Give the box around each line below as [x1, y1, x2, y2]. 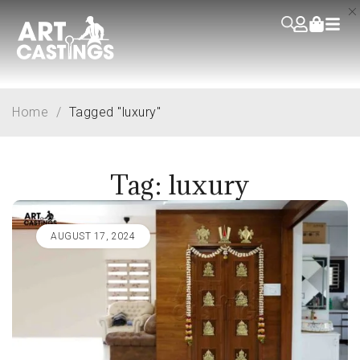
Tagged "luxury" [68, 104, 161, 120]
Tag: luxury [109, 168, 251, 202]
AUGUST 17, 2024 [51, 230, 136, 242]
